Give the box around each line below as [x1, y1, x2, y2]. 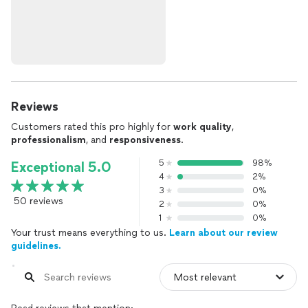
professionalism [11, 134, 86, 146]
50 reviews [14, 195, 63, 207]
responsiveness [109, 134, 181, 146]
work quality [173, 121, 232, 133]
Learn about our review [169, 227, 278, 239]
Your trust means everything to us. [11, 227, 169, 239]
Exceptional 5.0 [11, 159, 111, 175]
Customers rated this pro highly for [11, 121, 173, 133]
